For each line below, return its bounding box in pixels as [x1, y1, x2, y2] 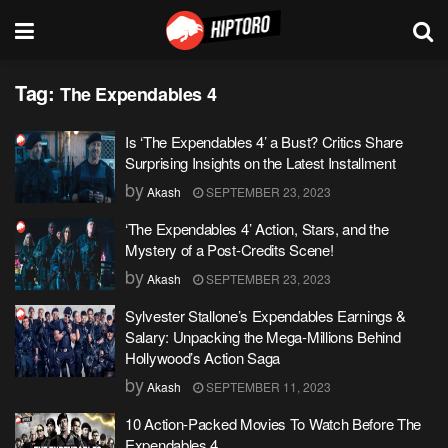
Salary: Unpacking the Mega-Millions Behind [125, 326, 401, 347]
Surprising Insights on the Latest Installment [125, 152, 396, 173]
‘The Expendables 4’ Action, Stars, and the [125, 218, 389, 239]
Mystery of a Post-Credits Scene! [125, 239, 334, 260]
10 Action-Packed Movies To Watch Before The [125, 413, 422, 434]
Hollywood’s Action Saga [125, 347, 281, 368]
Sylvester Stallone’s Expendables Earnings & [125, 305, 407, 326]
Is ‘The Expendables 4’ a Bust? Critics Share [125, 131, 403, 152]
